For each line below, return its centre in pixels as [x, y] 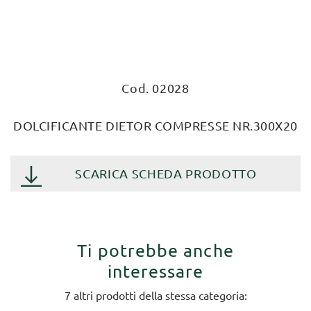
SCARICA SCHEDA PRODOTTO [166, 173]
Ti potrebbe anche [155, 250]
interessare [155, 271]
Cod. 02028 [155, 88]
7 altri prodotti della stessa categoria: [155, 295]
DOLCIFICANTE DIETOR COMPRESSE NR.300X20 [155, 125]
